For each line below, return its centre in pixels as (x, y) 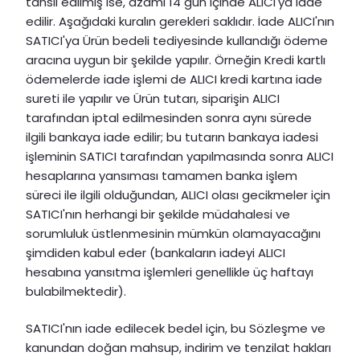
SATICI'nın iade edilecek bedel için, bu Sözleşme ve (176, 329)
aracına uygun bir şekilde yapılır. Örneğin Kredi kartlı (176, 59)
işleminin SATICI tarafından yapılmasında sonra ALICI (180, 156)
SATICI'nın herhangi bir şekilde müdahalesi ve (158, 214)
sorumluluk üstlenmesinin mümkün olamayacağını (173, 233)
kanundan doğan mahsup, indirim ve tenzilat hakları (178, 348)
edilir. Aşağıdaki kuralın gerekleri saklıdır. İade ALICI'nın (180, 21)
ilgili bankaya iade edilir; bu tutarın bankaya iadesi (172, 137)
